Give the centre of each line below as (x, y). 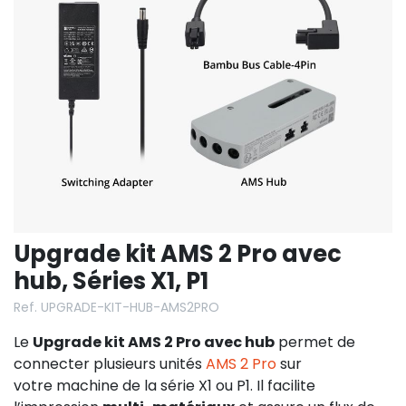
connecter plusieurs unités (110, 363)
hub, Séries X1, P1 (111, 280)
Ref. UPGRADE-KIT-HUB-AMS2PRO (116, 307)
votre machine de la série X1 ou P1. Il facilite (164, 385)
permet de (315, 342)
